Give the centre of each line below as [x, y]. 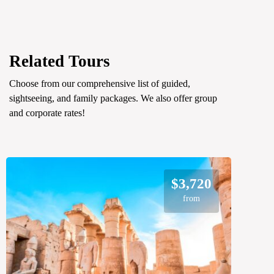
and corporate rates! [47, 113]
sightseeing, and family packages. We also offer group [113, 98]
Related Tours [60, 61]
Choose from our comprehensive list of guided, [100, 83]
